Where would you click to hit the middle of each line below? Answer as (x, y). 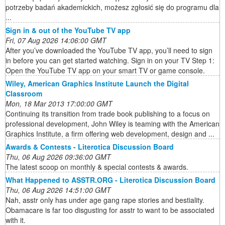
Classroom (24, 94)
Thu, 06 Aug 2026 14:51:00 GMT (58, 190)
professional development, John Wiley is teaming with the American (113, 124)
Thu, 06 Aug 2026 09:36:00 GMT (58, 157)
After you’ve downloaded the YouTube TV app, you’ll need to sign (109, 50)
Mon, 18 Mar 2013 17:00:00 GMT (59, 104)
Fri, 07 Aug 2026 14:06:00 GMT (56, 40)
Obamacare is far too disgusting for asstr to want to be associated (110, 210)
